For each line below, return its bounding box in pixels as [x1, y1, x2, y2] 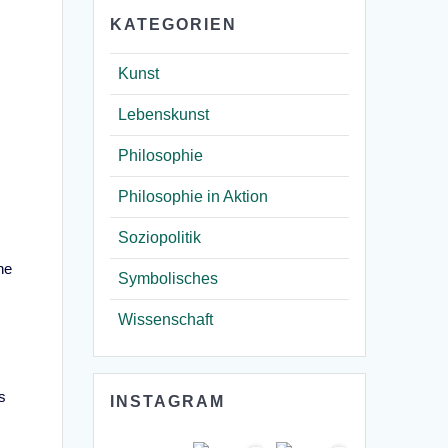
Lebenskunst [118, 105, 210, 123]
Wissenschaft [118, 310, 214, 328]
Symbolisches [118, 269, 219, 287]
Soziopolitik [118, 228, 202, 246]
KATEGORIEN [110, 15, 238, 33]
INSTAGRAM [110, 392, 226, 410]
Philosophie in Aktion [118, 187, 269, 205]
